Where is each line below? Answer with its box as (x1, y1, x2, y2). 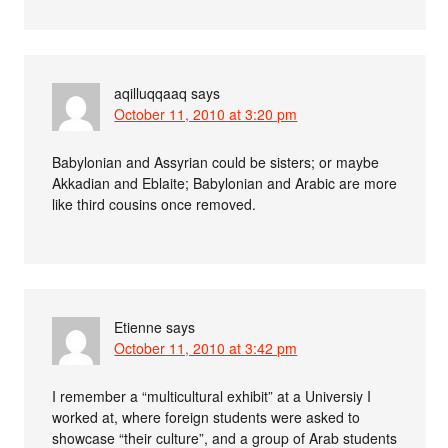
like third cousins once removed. (52, 193, 257, 214)
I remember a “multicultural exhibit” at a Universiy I (52, 385, 372, 406)
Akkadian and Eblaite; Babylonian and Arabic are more (52, 172, 398, 193)
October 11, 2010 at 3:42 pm (114, 337, 298, 358)
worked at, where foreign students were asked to (52, 406, 361, 427)
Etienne (114, 316, 163, 337)
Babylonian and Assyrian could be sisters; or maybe (52, 151, 380, 172)
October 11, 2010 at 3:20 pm (114, 103, 298, 124)
